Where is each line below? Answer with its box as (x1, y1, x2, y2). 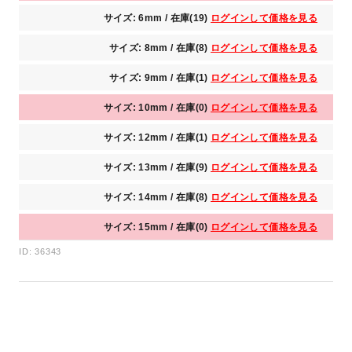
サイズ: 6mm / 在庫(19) (103, 12, 211, 24)
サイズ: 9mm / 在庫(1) (108, 71, 211, 83)
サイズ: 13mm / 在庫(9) (103, 161, 211, 173)
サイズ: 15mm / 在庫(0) (103, 221, 211, 233)
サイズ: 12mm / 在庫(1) (103, 131, 211, 143)
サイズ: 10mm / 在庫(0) (103, 101, 211, 113)
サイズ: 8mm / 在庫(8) (108, 42, 211, 53)
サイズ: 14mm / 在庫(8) (103, 191, 211, 203)
